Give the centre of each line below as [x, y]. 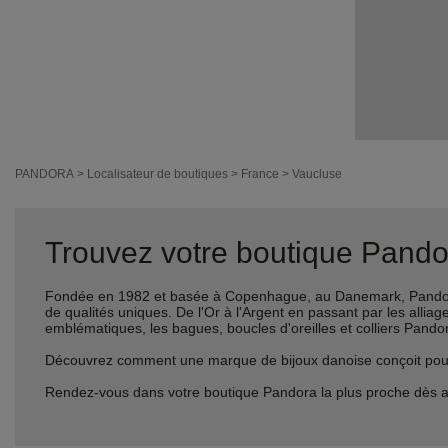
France [260, 174]
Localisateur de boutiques [157, 174]
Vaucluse [317, 174]
